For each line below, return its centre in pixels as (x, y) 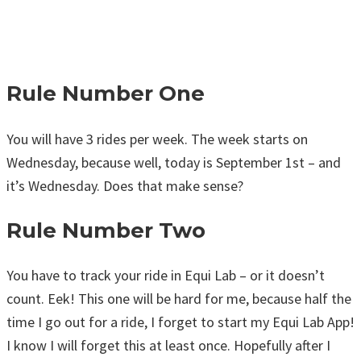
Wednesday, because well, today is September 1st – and (174, 163)
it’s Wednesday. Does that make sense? (125, 186)
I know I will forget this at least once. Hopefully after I (168, 346)
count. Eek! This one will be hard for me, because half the (179, 299)
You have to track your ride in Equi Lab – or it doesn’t (166, 276)
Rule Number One (106, 94)
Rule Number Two (106, 230)
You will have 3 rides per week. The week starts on (157, 139)
